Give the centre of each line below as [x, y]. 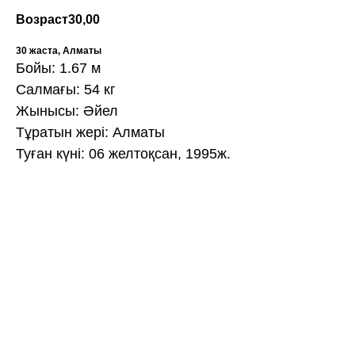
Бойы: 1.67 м [58, 69]
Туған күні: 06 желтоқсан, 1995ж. [123, 154]
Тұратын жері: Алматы [90, 133]
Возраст [42, 20]
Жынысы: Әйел [67, 111]
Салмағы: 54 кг [66, 90]
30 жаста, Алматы [59, 51]
